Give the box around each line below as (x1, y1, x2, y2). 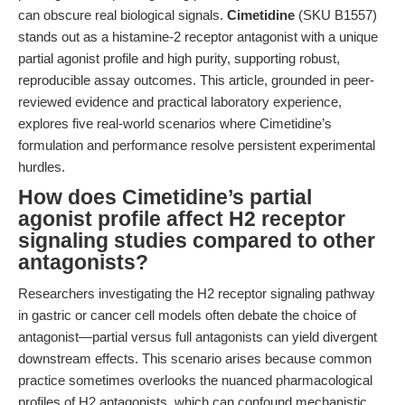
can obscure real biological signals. (18, 7, 227, 23)
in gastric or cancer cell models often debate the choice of (18, 307, 356, 323)
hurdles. (18, 159, 65, 174)
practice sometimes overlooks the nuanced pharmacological (18, 372, 372, 388)
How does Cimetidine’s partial (18, 186, 312, 209)
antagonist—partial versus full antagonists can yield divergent (18, 329, 377, 344)
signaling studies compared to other (18, 230, 375, 252)
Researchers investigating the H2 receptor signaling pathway (18, 286, 375, 301)
